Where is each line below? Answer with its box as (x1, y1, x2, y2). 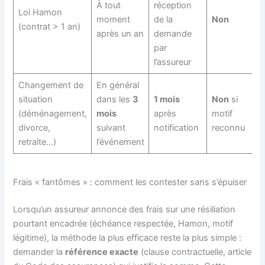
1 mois (153, 93, 180, 105)
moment (96, 14, 130, 25)
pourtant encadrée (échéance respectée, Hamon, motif (13, 218, 234, 230)
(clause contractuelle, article (138, 247, 252, 258)
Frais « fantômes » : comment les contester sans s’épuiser (13, 177, 247, 188)
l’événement (96, 136, 144, 147)
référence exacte (65, 247, 139, 258)
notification (153, 122, 199, 133)
